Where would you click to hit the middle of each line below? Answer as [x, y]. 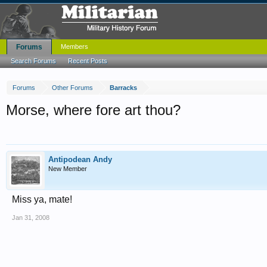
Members [74, 46]
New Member [68, 169]
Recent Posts [88, 61]
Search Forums [33, 61]
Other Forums [72, 88]
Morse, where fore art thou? [93, 110]
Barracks [123, 88]
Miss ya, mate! [42, 199]
